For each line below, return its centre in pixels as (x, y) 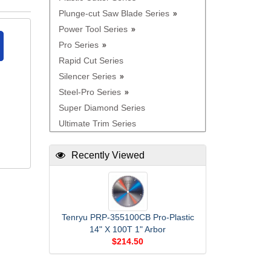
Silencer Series (87, 76)
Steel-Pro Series (90, 92)
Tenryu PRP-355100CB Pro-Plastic (128, 217)
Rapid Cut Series (91, 60)
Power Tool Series (93, 29)
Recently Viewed (108, 155)
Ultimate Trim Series (97, 123)
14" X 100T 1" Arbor (128, 229)
